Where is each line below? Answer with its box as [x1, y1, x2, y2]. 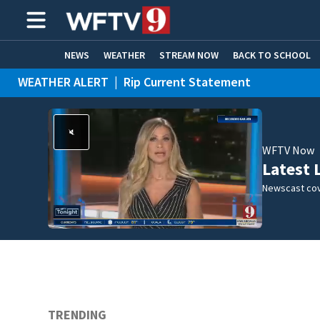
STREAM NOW [159, 48, 219, 61]
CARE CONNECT [81, 76, 149, 89]
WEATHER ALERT [18, 74, 109, 90]
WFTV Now [262, 143, 315, 157]
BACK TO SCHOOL [233, 48, 311, 61]
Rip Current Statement [124, 74, 251, 90]
